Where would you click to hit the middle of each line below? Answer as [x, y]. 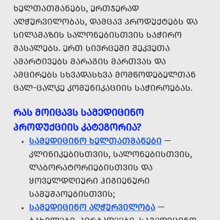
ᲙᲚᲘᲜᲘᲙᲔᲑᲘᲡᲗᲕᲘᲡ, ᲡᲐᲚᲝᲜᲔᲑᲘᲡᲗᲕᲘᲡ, [110, 154]
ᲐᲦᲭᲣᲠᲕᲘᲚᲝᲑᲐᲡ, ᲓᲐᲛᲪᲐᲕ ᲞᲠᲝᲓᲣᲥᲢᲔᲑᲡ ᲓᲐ [106, 22]
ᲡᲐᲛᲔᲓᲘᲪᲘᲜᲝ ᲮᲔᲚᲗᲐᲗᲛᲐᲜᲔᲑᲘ [95, 141]
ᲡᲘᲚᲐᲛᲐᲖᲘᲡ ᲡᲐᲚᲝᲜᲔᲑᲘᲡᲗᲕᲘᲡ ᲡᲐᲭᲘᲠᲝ [97, 35]
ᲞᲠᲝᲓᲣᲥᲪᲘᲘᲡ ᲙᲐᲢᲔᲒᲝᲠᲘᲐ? [77, 127]
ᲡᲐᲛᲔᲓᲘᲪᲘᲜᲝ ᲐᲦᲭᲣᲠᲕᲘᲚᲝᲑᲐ [92, 207]
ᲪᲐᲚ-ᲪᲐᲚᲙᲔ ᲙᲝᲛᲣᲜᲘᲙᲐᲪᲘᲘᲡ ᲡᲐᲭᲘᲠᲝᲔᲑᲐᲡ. [103, 88]
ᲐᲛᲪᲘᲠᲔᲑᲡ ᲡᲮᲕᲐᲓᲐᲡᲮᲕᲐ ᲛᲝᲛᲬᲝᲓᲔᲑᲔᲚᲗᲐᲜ [105, 75]
